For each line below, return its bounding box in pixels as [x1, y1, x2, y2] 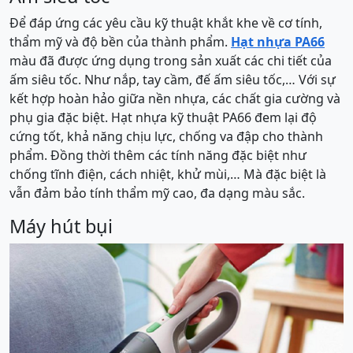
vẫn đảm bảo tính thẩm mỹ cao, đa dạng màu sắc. [9, 184, 305, 202]
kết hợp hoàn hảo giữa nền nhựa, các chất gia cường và [9, 90, 340, 107]
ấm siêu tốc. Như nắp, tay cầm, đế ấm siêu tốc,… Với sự [9, 71, 336, 88]
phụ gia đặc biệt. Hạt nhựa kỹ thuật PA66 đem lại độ [9, 109, 317, 126]
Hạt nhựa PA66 [231, 33, 325, 50]
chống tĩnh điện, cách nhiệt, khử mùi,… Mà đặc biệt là [9, 165, 326, 183]
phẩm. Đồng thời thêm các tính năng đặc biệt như [9, 147, 307, 164]
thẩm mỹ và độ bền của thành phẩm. [9, 33, 231, 50]
